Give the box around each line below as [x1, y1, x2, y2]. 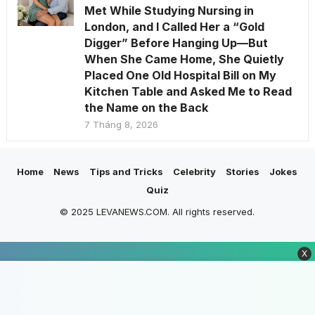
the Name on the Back [84, 101, 208, 115]
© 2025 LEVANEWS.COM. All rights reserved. [60, 206, 255, 218]
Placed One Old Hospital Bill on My [84, 68, 276, 83]
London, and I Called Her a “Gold [84, 20, 264, 34]
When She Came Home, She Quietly [84, 52, 284, 67]
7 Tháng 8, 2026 [84, 119, 158, 131]
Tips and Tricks [89, 166, 164, 178]
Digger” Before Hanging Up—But [84, 36, 268, 51]
